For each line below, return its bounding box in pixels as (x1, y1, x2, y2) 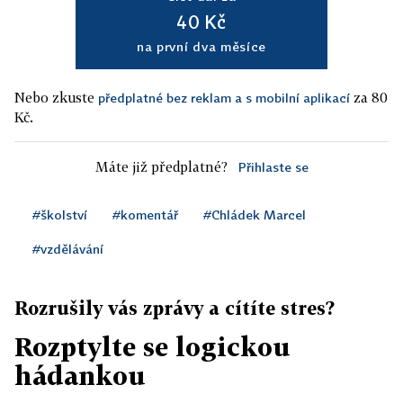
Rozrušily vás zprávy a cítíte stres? (14, 297, 335, 319)
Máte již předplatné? (94, 158, 228, 175)
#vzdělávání (32, 241, 103, 257)
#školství (32, 207, 87, 223)
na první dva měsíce (136, 39, 267, 55)
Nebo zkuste (14, 89, 98, 106)
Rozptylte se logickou (14, 332, 291, 363)
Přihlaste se (237, 159, 309, 175)
